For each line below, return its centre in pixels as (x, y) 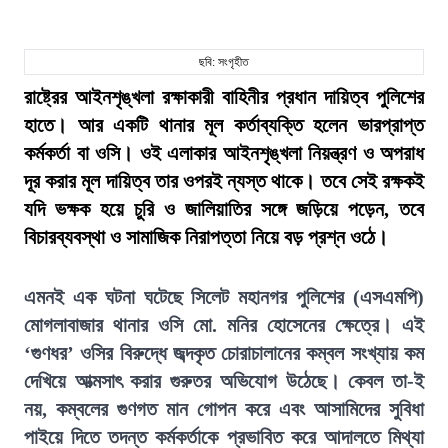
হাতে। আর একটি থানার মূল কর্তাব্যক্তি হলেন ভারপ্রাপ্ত (224, 125)
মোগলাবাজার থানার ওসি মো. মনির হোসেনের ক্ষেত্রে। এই (224, 325)
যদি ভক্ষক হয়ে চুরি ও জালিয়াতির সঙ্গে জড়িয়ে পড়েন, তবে (224, 209)
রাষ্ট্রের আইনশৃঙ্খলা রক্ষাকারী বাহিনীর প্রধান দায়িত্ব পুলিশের (224, 97)
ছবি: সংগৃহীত (224, 62)
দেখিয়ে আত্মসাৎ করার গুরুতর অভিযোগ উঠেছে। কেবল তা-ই (224, 381)
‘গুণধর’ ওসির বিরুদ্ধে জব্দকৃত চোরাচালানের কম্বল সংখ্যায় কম (224, 353)
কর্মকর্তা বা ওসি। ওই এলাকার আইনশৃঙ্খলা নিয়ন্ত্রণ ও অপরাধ (224, 153)
